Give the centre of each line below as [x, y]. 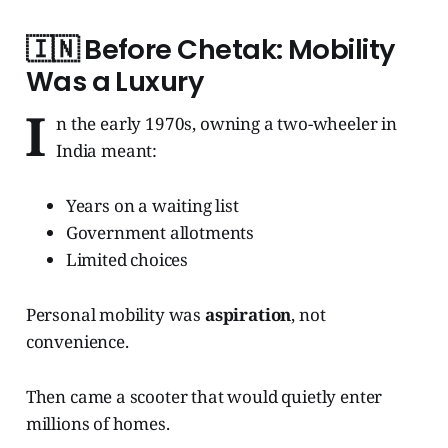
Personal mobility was [115, 315]
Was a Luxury [114, 82]
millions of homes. [97, 424]
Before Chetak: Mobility [239, 50]
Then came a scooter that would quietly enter [204, 397]
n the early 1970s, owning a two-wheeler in [226, 124]
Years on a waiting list [152, 206]
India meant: [107, 151]
